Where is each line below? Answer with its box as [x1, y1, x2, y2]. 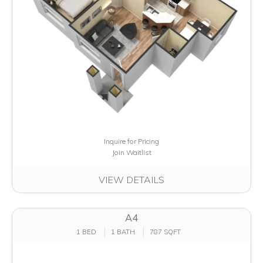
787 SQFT [150, 227, 181, 236]
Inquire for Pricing [104, 137, 159, 146]
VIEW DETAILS [99, 174, 164, 186]
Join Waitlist [112, 148, 151, 157]
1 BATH [111, 227, 135, 236]
